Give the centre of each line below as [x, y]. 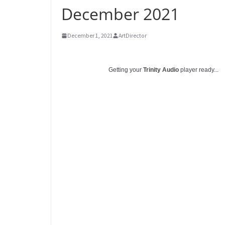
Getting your [126, 70]
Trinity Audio [161, 70]
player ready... [199, 70]
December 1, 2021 [90, 35]
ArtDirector [133, 35]
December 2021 [120, 14]
